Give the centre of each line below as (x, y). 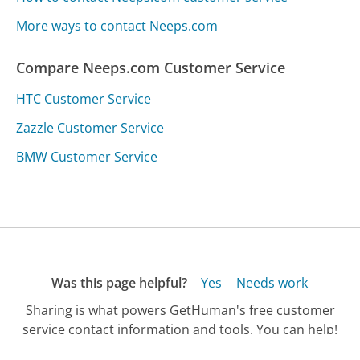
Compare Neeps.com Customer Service (151, 68)
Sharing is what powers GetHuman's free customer (180, 310)
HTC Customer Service (84, 99)
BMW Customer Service (87, 157)
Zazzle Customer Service (90, 128)
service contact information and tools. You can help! (180, 329)
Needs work (272, 283)
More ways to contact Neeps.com (117, 26)
